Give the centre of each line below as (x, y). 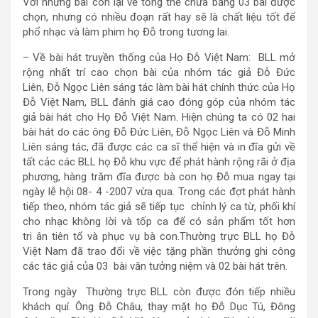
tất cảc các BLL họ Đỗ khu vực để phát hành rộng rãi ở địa (159, 162)
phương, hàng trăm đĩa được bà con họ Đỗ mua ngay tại (159, 177)
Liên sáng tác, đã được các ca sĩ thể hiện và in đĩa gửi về (159, 147)
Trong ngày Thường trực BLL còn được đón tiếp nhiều (159, 292)
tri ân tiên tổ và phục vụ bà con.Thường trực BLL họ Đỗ (159, 236)
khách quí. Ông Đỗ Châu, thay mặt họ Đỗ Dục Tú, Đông (159, 307)
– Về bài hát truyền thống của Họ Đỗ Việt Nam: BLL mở (159, 57)
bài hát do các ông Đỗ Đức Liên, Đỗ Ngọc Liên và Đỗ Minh (159, 132)
